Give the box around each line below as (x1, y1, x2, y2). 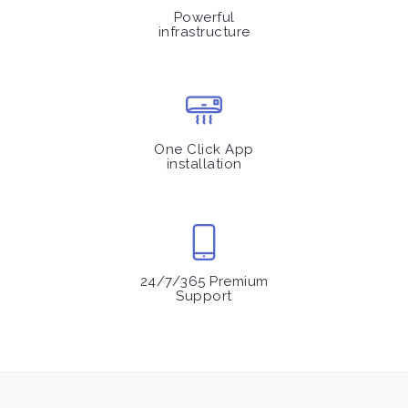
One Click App (154, 141, 254, 158)
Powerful (173, 9, 235, 25)
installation (166, 156, 242, 172)
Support (176, 288, 232, 304)
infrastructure (158, 24, 250, 40)
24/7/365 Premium (139, 273, 269, 290)
